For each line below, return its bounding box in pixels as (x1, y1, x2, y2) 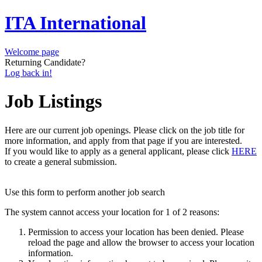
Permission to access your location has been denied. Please (28, 226, 244, 237)
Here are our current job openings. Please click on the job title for (5, 125, 244, 135)
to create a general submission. (5, 156, 117, 167)
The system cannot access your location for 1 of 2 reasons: (5, 206, 219, 217)
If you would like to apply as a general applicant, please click (5, 146, 232, 156)
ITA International (5, 12, 146, 34)
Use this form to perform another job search (5, 187, 165, 197)
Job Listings (5, 91, 102, 112)
